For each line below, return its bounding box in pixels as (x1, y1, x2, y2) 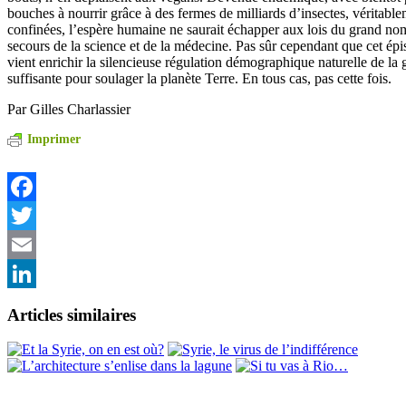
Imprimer (27, 131, 81, 146)
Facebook (7, 207, 63, 223)
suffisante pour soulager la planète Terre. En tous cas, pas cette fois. (7, 70, 391, 86)
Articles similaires (7, 304, 136, 324)
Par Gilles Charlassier (7, 101, 130, 117)
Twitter (7, 236, 48, 252)
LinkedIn (7, 294, 60, 310)
